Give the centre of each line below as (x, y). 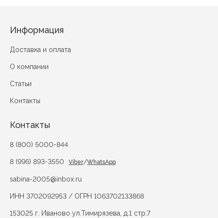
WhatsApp (101, 162)
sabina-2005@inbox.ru (46, 179)
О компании (29, 67)
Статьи (21, 84)
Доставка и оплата (40, 50)
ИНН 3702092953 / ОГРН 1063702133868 (77, 196)
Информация (37, 30)
